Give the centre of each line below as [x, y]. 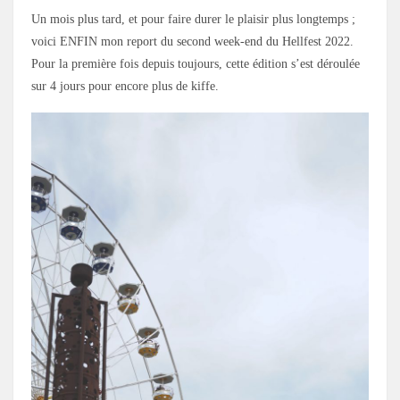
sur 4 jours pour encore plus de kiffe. [125, 86]
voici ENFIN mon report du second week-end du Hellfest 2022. [192, 42]
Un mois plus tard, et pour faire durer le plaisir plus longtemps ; [193, 19]
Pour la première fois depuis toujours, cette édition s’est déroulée [196, 64]
